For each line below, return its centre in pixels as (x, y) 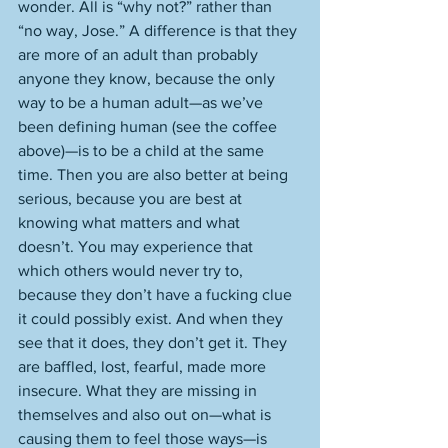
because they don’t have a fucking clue (157, 294)
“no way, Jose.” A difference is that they (159, 30)
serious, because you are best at (132, 198)
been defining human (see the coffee (149, 126)
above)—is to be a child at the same (143, 150)
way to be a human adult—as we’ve (142, 102)
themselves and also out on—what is (146, 414)
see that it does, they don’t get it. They (154, 342)
